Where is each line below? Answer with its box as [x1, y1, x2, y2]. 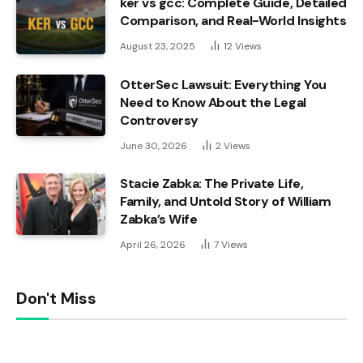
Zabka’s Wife [120, 210, 198, 228]
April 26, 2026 [120, 237, 186, 251]
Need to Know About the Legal [120, 93, 306, 111]
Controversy [120, 111, 199, 129]
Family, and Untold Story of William [120, 192, 331, 210]
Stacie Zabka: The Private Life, [120, 174, 304, 192]
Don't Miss [16, 287, 96, 309]
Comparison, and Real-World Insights [120, 11, 347, 29]
